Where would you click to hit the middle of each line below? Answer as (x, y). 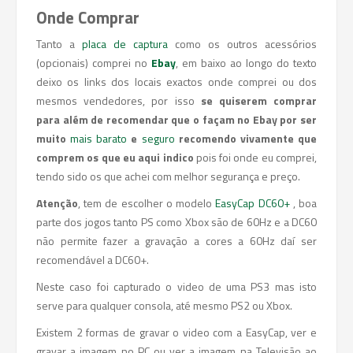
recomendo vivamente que (248, 138)
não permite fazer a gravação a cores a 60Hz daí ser (176, 241)
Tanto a (59, 44)
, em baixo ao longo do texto (246, 63)
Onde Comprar (88, 17)
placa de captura (128, 44)
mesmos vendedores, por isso (119, 100)
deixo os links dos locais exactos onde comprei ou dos (176, 82)
